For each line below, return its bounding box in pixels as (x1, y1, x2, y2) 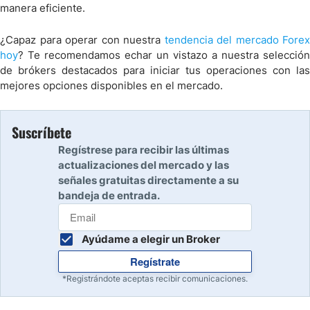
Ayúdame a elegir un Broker (82, 232, 220, 246)
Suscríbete (12, 122, 71, 143)
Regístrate (130, 254, 180, 269)
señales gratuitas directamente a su (58, 174, 239, 187)
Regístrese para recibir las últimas (58, 143, 229, 156)
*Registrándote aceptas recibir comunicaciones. (62, 273, 248, 284)
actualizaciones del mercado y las (58, 158, 229, 172)
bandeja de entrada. (58, 189, 160, 202)
